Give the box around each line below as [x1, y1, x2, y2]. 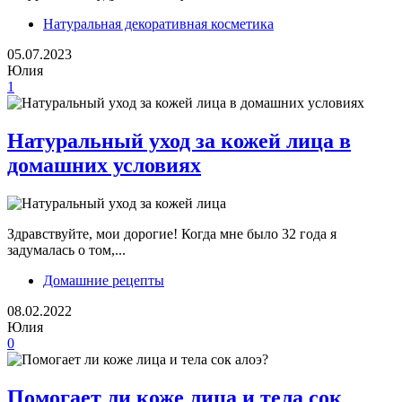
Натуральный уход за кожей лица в [7, 129, 351, 153]
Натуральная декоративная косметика [43, 16, 274, 32]
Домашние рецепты [43, 272, 164, 288]
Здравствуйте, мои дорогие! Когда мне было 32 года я [7, 225, 336, 241]
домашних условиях [7, 153, 201, 178]
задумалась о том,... [7, 241, 126, 258]
